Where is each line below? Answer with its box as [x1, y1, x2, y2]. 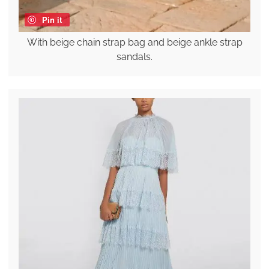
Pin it [41, 13, 62, 25]
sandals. [116, 50, 153, 62]
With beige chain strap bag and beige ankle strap [26, 36, 243, 48]
